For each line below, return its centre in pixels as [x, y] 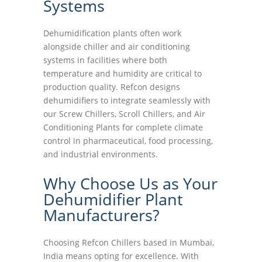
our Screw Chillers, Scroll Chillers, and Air [124, 114]
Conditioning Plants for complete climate [123, 127]
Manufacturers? [101, 215]
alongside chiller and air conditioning [117, 46]
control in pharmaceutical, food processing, [128, 141]
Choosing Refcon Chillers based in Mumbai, [129, 242]
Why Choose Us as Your [130, 183]
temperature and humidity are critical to [123, 73]
